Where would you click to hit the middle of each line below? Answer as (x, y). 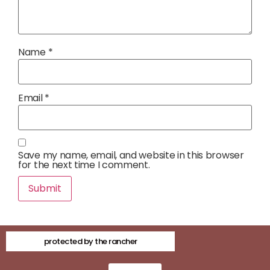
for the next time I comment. (84, 165)
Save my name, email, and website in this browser (131, 155)
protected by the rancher (90, 242)
